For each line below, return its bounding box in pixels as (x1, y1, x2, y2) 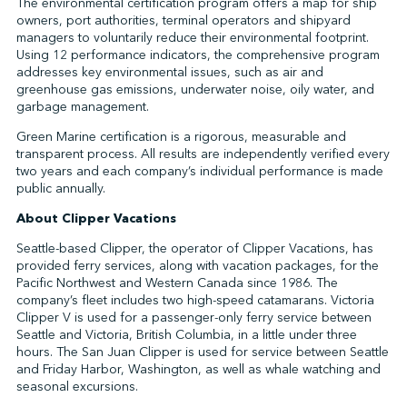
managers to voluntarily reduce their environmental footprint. (15, 29, 369, 46)
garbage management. (15, 98, 149, 115)
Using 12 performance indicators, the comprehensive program (15, 46, 380, 64)
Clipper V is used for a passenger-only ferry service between (15, 309, 372, 326)
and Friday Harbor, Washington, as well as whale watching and (15, 361, 381, 378)
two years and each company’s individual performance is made (15, 163, 383, 180)
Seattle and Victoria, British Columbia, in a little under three (15, 326, 357, 343)
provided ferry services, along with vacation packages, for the (15, 257, 379, 274)
